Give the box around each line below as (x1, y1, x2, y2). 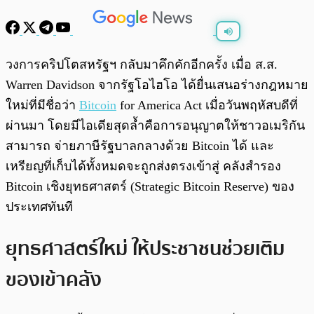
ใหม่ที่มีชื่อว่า (6, 98, 79, 113)
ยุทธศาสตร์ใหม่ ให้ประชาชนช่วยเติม (6, 233, 285, 264)
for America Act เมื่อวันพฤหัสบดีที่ (116, 98, 298, 113)
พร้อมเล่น (41, 53, 73, 62)
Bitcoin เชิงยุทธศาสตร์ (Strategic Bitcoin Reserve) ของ (6, 179, 294, 194)
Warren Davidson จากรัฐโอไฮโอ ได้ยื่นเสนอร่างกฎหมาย (6, 78, 308, 93)
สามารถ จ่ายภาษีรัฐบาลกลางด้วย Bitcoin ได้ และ (6, 139, 274, 153)
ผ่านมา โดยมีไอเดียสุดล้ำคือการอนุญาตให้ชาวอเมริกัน (6, 118, 305, 133)
